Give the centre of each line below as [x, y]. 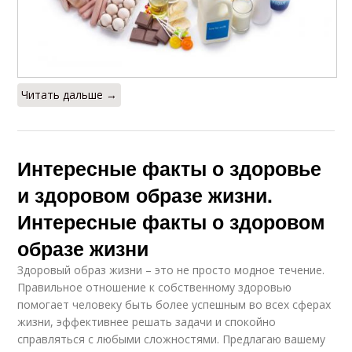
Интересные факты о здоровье [170, 168]
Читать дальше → [70, 94]
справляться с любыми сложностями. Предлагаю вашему [172, 339]
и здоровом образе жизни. [145, 194]
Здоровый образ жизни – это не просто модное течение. [171, 269]
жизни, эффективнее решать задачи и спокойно [147, 321]
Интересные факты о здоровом [172, 221]
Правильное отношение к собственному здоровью [155, 287]
